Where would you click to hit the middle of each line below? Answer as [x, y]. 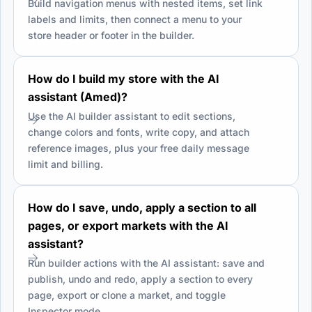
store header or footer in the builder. [111, 35]
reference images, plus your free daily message [139, 148]
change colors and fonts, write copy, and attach [139, 132]
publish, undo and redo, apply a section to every [140, 279]
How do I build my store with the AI [124, 78]
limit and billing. [65, 164]
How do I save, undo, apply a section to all [142, 207]
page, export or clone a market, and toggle [127, 295]
